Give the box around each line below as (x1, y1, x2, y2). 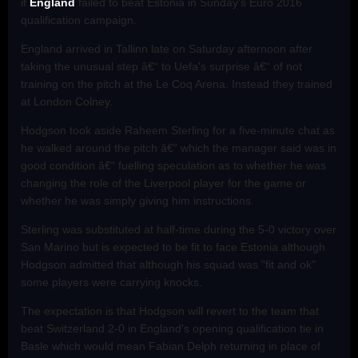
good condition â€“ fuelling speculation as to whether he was (21, 158, 326, 172)
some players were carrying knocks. (21, 275, 202, 288)
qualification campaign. (21, 13, 137, 26)
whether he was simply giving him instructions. (21, 193, 254, 207)
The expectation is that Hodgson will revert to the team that (21, 304, 319, 317)
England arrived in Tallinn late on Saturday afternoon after (21, 42, 312, 55)
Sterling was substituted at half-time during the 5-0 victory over (21, 222, 336, 236)
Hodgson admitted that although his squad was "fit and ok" (21, 257, 316, 271)
